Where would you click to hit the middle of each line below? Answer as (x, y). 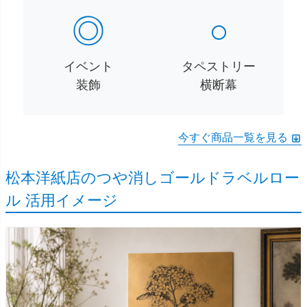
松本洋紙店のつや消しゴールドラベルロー (152, 178)
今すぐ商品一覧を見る (233, 138)
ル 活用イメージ (62, 201)
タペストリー (219, 67)
